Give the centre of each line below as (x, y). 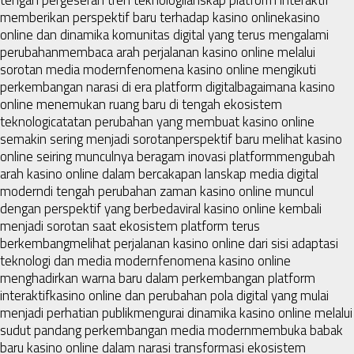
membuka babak (297, 330)
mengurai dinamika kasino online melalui (243, 313)
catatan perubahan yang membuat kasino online (183, 121)
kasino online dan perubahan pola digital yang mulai (189, 295)
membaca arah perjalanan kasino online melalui (187, 52)
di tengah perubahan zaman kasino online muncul (179, 191)
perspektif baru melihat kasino (259, 139)
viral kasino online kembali (250, 208)
